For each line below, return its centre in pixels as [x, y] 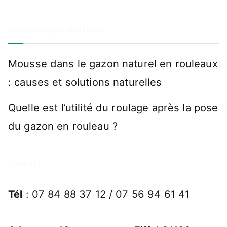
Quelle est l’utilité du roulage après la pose [113, 107]
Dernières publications [56, 29]
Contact [25, 163]
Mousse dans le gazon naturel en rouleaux [113, 63]
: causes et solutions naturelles [85, 82]
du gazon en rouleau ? [63, 126]
